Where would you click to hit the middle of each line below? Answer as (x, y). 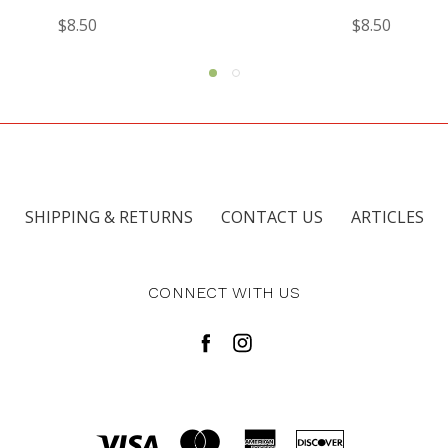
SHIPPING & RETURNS (108, 216)
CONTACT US (271, 216)
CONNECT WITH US (224, 292)
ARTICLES (387, 216)
